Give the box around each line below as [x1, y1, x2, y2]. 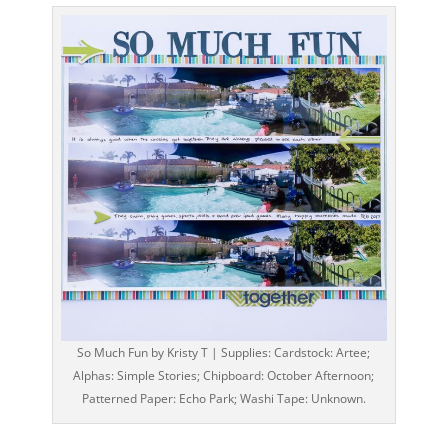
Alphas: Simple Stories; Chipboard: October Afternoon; [73, 367, 375, 385]
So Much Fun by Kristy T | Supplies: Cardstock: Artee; [77, 344, 371, 362]
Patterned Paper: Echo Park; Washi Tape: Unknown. [81, 390, 366, 408]
